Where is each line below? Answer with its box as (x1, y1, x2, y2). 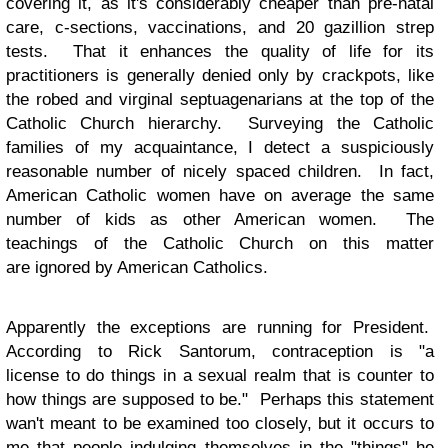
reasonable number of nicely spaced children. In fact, (6, 162, 434, 181)
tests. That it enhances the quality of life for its (6, 42, 434, 61)
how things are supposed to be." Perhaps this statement (6, 390, 434, 409)
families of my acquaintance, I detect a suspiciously (6, 138, 434, 157)
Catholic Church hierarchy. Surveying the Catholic (6, 114, 434, 133)
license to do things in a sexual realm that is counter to (6, 366, 434, 385)
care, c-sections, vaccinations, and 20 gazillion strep (6, 18, 434, 37)
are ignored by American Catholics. (6, 258, 273, 277)
